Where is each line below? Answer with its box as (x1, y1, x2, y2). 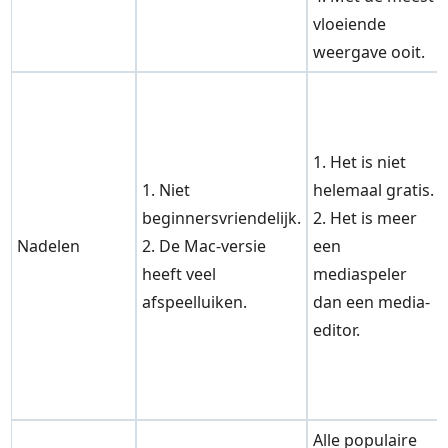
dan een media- (313, 291, 431, 314)
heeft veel (142, 263, 217, 286)
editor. (313, 319, 361, 342)
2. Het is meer (313, 207, 418, 230)
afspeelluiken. (142, 291, 248, 314)
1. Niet (142, 179, 191, 202)
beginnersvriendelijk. (142, 207, 302, 230)
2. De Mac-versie (142, 235, 267, 258)
